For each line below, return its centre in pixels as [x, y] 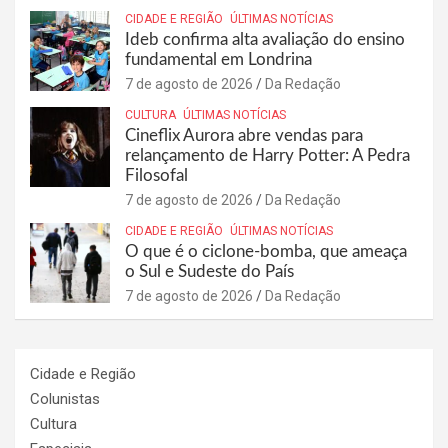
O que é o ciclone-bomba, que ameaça [266, 251]
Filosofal [156, 175]
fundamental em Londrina [218, 59]
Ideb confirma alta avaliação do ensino [265, 39]
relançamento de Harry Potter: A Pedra [267, 155]
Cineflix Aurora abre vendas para [244, 135]
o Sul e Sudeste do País [209, 271]
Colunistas [65, 398]
